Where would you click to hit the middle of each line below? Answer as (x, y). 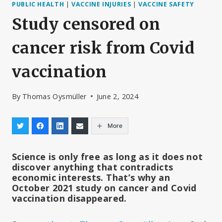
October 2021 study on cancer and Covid (104, 188)
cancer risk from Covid (103, 48)
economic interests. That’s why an (91, 177)
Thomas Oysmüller (54, 96)
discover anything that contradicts (93, 167)
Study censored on (86, 25)
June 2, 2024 (117, 96)
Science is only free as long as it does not (108, 156)
